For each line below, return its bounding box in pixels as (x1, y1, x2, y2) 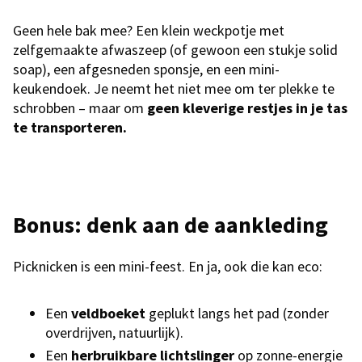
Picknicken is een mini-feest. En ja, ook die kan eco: (13, 257, 322, 276)
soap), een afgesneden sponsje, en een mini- (13, 60, 280, 79)
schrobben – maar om (13, 99, 147, 118)
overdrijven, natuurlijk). (45, 323, 183, 343)
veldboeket (71, 304, 145, 323)
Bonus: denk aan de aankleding (13, 210, 328, 240)
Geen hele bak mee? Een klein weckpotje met (13, 21, 284, 40)
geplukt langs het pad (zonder (145, 304, 329, 323)
